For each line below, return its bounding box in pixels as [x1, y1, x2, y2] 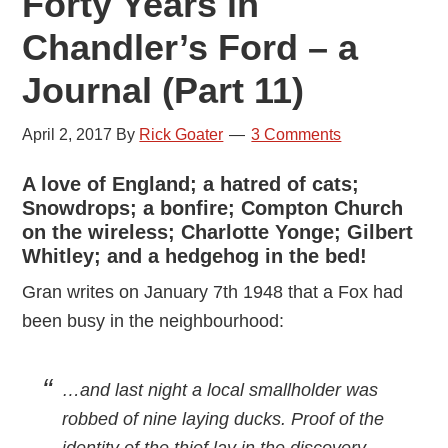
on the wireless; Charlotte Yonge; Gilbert [22, 221, 414, 243]
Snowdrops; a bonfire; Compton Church [22, 197, 404, 219]
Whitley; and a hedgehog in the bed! [22, 245, 368, 267]
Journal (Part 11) [22, 70, 305, 111]
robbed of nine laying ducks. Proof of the [62, 409, 385, 429]
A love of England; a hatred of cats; [22, 173, 360, 195]
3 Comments [251, 126, 342, 143]
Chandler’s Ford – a [22, 27, 359, 68]
